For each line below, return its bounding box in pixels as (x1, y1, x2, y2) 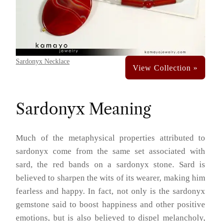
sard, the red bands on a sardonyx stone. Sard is (16, 160, 205, 170)
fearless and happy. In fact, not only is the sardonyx (16, 186, 205, 196)
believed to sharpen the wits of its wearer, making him (16, 173, 205, 183)
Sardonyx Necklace (16, 57, 70, 66)
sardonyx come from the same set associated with (16, 147, 205, 156)
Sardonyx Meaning (16, 100, 151, 119)
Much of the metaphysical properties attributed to (16, 133, 205, 143)
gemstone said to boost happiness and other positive (16, 200, 205, 210)
